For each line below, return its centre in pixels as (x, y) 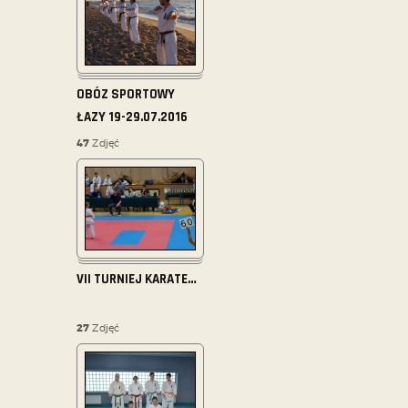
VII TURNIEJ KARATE (132, 280)
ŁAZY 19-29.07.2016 (132, 117)
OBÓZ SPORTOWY (126, 95)
